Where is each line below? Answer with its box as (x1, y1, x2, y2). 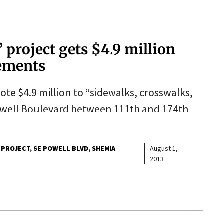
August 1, (149, 144, 178, 153)
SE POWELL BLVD (33, 144, 88, 153)
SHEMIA (91, 144, 115, 153)
